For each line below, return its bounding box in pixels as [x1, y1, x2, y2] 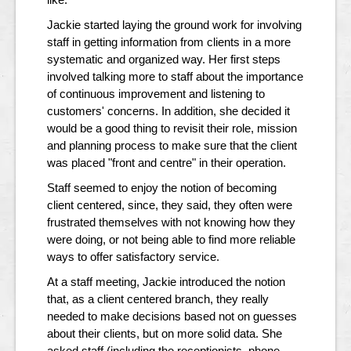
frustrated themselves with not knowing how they [47, 215, 295, 230]
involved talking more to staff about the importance [47, 70, 303, 84]
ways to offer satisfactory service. [47, 250, 219, 264]
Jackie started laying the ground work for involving [47, 18, 302, 32]
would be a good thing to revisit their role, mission [47, 121, 297, 136]
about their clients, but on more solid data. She [47, 327, 282, 341]
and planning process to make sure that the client [47, 139, 297, 153]
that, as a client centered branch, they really [47, 292, 269, 306]
